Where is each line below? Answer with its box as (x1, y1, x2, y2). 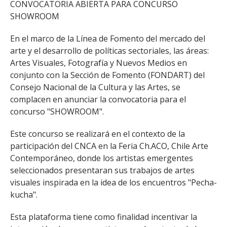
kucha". (10, 189, 37, 200)
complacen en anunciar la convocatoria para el (10, 94, 186, 105)
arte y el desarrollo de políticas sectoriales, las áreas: (10, 45, 209, 56)
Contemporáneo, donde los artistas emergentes (10, 153, 193, 164)
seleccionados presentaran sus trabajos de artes (10, 165, 195, 176)
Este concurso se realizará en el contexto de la (10, 128, 185, 139)
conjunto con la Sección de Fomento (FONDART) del (10, 69, 205, 81)
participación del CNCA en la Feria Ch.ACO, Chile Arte (10, 140, 208, 152)
